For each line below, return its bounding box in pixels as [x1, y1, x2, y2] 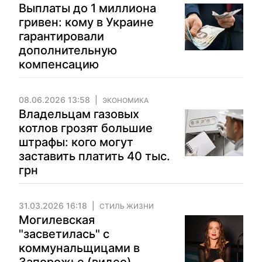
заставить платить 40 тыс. [19, 149, 170, 163]
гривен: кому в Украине [19, 15, 154, 29]
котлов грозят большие [19, 121, 153, 135]
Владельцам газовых [19, 107, 139, 121]
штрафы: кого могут [19, 135, 133, 149]
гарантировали [19, 29, 104, 43]
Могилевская [19, 213, 95, 227]
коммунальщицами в [19, 241, 140, 255]
